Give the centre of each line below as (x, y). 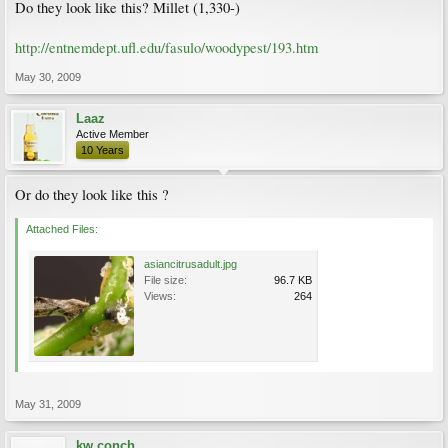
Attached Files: (62, 229)
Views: (160, 296)
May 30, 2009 (48, 77)
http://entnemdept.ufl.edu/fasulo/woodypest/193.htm (166, 47)
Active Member (112, 134)
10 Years (102, 150)
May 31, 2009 (48, 404)
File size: (165, 280)
